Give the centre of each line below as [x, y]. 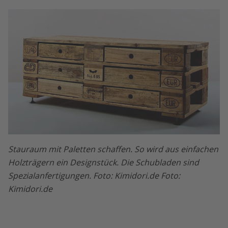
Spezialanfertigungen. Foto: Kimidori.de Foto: [94, 175]
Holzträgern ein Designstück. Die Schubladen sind [104, 162]
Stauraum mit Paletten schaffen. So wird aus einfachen [113, 149]
